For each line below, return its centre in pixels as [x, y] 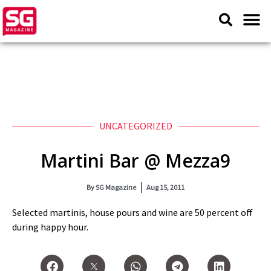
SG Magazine [115, 187]
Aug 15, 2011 [165, 187]
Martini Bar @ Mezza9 [135, 161]
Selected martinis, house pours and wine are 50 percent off [132, 212]
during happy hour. [50, 227]
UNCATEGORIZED [135, 126]
